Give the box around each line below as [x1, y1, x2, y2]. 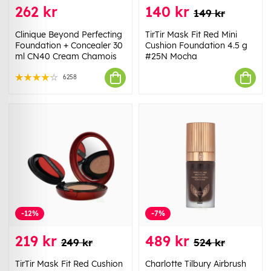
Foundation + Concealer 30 [15, 40, 123, 51]
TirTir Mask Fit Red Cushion [15, 258, 123, 269]
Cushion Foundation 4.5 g [145, 40, 247, 51]
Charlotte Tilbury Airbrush [145, 258, 246, 269]
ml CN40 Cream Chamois [15, 51, 117, 62]
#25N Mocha [145, 51, 197, 62]
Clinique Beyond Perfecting [15, 29, 122, 41]
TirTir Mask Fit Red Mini [145, 29, 237, 41]
